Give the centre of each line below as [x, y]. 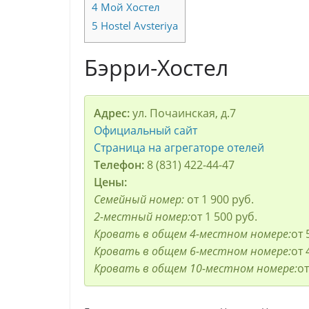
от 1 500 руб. [223, 216]
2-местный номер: [142, 216]
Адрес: [113, 113]
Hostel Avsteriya [138, 25]
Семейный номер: [140, 199]
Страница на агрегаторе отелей [179, 147]
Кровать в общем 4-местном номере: [192, 233]
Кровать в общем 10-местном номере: [195, 268]
